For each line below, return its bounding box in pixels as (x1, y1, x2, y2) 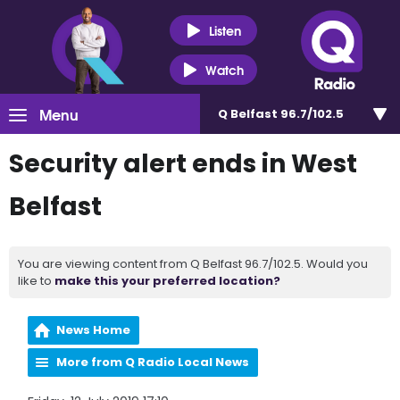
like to (18, 272, 54, 289)
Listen (208, 20, 241, 40)
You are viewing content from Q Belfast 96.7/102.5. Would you (18, 255, 368, 272)
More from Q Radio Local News (56, 354, 250, 371)
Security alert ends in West (9, 146, 357, 181)
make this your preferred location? (54, 272, 280, 289)
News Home (56, 321, 131, 338)
